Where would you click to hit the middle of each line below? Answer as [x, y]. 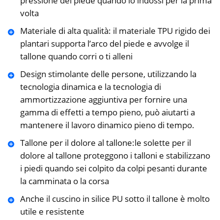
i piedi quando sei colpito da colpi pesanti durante [113, 168]
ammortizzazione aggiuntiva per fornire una [103, 100]
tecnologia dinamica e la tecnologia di [90, 87]
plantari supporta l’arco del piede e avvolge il [104, 44]
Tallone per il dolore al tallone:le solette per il [105, 143]
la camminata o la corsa [64, 181]
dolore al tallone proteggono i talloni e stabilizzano [115, 156]
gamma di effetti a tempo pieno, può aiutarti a [107, 112]
